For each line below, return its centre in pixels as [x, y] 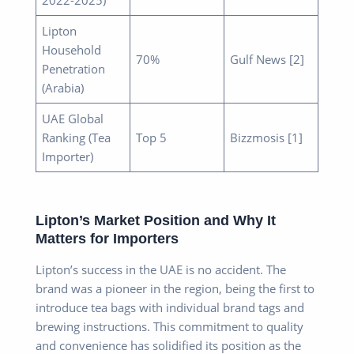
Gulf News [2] [267, 59]
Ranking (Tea [77, 137]
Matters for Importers [107, 239]
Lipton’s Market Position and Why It [156, 220]
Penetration [74, 68]
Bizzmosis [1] [267, 137]
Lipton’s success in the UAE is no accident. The [161, 269]
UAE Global [73, 118]
